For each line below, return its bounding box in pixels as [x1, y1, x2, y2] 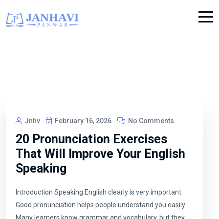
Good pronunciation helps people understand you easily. [16, 201, 186, 209]
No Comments [127, 117, 174, 125]
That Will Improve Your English [16, 147, 185, 161]
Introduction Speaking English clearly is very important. [16, 188, 183, 196]
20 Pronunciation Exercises [16, 132, 167, 146]
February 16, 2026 [53, 117, 111, 125]
